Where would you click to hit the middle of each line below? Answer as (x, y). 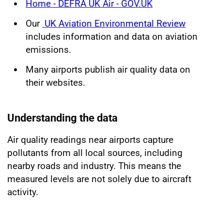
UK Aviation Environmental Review (114, 23)
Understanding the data (62, 118)
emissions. (48, 50)
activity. (24, 192)
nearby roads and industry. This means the (94, 166)
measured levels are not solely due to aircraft (99, 179)
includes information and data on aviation (112, 37)
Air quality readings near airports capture (90, 139)
